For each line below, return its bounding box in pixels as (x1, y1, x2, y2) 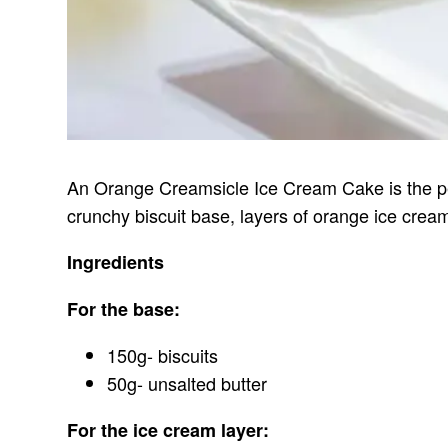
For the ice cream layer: (67, 417, 270, 443)
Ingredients (67, 249, 165, 275)
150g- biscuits (107, 342, 219, 368)
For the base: (67, 296, 181, 322)
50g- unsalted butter (107, 370, 268, 396)
